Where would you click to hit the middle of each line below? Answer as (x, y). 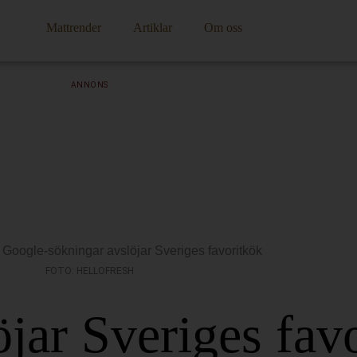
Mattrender (74, 28)
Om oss (224, 28)
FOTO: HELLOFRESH (89, 271)
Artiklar (153, 28)
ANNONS (89, 85)
